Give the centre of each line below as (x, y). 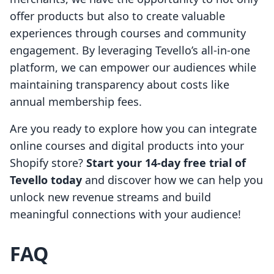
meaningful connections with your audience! (125, 214)
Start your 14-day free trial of (166, 163)
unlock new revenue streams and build (110, 197)
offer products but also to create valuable (117, 16)
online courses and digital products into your (127, 146)
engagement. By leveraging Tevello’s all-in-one (130, 50)
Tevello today (46, 180)
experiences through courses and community (128, 33)
